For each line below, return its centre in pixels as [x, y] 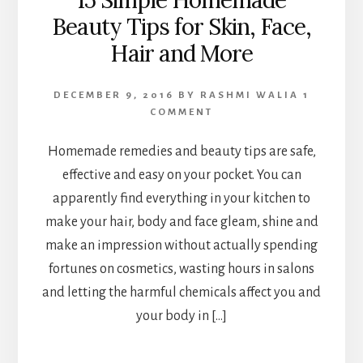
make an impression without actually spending [181, 246]
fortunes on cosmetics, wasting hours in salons [181, 269]
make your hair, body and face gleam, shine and [181, 222]
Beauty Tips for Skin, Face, [181, 27]
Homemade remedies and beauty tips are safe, [181, 152]
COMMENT [181, 113]
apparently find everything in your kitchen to [181, 199]
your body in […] [181, 316]
